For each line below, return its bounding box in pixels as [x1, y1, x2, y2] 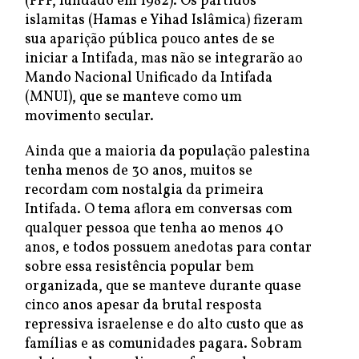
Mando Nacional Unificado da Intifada [25, 68, 272, 88]
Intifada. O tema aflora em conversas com [25, 200, 292, 220]
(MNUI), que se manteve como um [25, 87, 242, 107]
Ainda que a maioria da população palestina [25, 142, 310, 162]
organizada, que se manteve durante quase [25, 276, 301, 296]
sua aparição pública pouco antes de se [25, 30, 275, 50]
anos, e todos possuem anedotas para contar [25, 238, 312, 258]
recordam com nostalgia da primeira [25, 180, 264, 200]
